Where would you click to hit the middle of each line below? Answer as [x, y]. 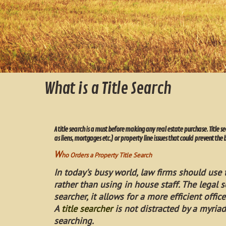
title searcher [87, 209]
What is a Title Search [107, 89]
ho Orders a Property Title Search [107, 155]
